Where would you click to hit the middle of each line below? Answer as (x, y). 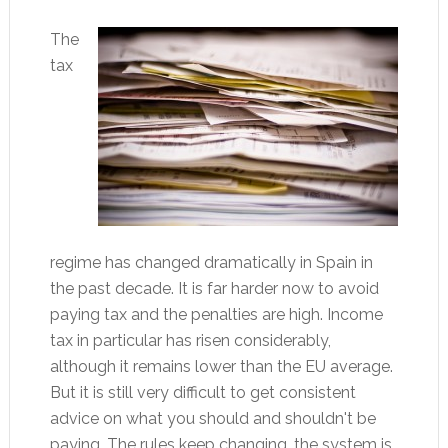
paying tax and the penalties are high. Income (216, 314)
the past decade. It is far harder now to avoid (214, 288)
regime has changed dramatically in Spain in (211, 262)
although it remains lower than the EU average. (221, 366)
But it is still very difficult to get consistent (202, 392)
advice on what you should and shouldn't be (212, 418)
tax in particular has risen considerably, (190, 340)
